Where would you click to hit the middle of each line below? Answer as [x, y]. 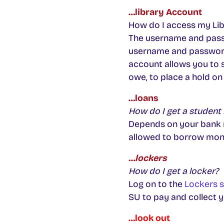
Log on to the [156, 184]
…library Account [165, 12]
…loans [143, 98]
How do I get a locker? [173, 171]
